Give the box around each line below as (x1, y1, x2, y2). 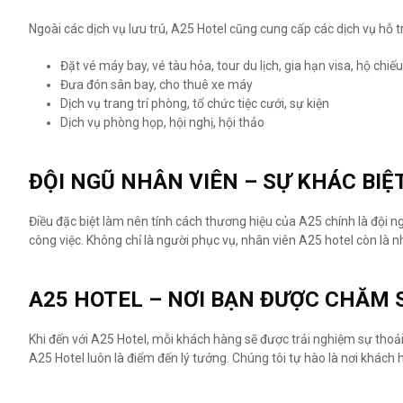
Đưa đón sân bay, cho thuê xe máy (60, 77, 255, 93)
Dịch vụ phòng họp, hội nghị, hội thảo (60, 115, 264, 130)
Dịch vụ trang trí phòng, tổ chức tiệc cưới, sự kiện (60, 96, 329, 112)
